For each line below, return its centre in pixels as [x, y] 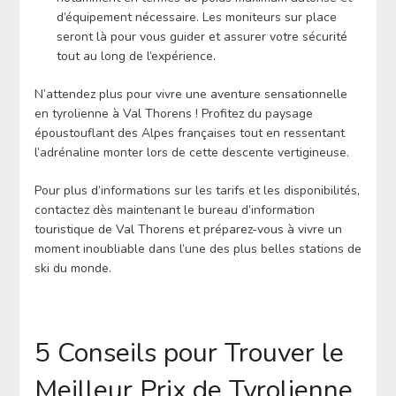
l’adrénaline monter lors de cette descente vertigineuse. [191, 152]
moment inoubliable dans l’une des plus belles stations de [198, 248]
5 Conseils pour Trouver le [189, 353]
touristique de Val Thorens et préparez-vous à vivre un [188, 229]
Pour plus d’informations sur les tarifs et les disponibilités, [197, 190]
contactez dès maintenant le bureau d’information [174, 209]
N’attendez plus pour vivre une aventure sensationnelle [190, 94]
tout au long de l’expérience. [136, 56]
